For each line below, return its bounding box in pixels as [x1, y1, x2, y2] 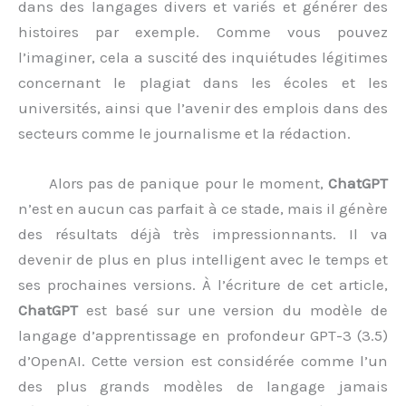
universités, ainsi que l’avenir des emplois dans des [18, 98, 388, 117]
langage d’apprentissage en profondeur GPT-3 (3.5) [18, 325, 388, 344]
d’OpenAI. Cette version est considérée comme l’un [18, 351, 388, 370]
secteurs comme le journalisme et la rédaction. [18, 123, 351, 142]
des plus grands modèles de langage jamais [18, 376, 388, 395]
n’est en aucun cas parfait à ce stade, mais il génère [18, 198, 388, 217]
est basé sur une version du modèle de [78, 300, 388, 319]
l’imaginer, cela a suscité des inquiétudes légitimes [18, 47, 388, 66]
